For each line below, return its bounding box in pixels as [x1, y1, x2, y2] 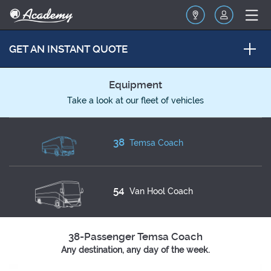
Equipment [109, 79, 162, 91]
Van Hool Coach [129, 186, 194, 196]
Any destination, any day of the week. [61, 245, 210, 255]
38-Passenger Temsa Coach [68, 230, 203, 243]
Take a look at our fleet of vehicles [67, 96, 204, 105]
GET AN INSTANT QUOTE [9, 43, 128, 55]
